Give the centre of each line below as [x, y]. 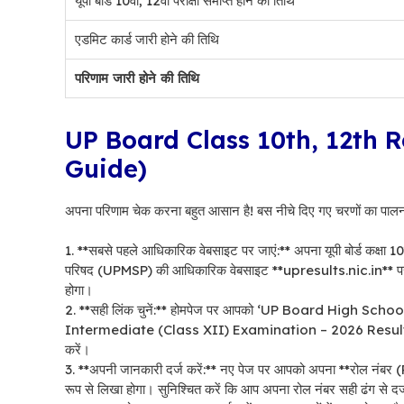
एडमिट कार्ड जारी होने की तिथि [147, 39]
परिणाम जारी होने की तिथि [137, 78]
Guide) [106, 168]
